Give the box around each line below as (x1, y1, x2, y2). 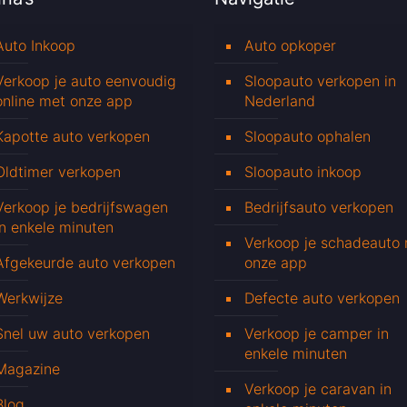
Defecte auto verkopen (244, 289, 400, 308)
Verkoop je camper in (244, 324, 389, 343)
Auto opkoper (244, 36, 336, 55)
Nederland (244, 92, 315, 111)
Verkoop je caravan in (244, 380, 392, 399)
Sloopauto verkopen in (244, 72, 396, 91)
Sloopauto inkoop (244, 163, 362, 182)
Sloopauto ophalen (244, 127, 371, 146)
